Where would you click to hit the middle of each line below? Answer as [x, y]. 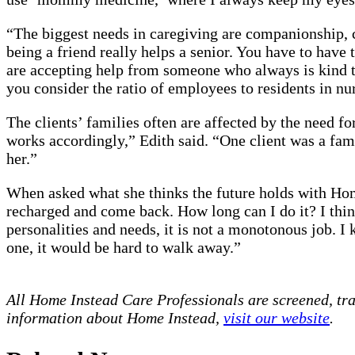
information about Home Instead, [115, 318]
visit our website [277, 318]
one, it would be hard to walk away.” [124, 248]
